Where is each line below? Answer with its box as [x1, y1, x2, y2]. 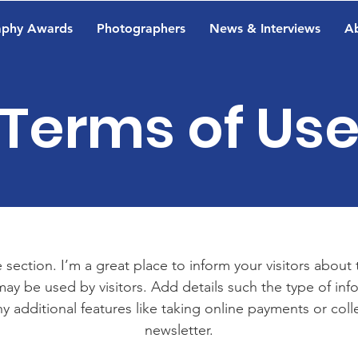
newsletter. [145, 321, 213, 339]
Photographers [97, 21, 185, 36]
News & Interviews [209, 21, 320, 36]
